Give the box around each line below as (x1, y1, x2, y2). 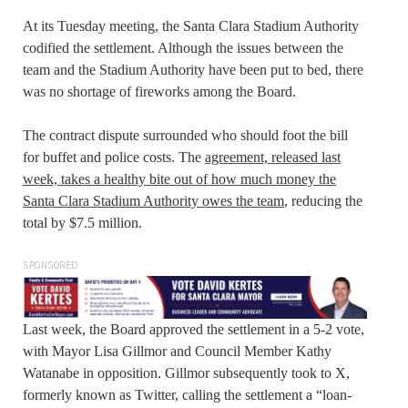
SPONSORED (23, 260, 78, 270)
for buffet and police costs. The (23, 148, 205, 165)
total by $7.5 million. (23, 214, 142, 230)
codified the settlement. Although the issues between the (23, 39, 343, 56)
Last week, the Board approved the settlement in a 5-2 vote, (23, 321, 364, 337)
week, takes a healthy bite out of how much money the (23, 170, 336, 187)
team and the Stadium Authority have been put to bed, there (23, 61, 363, 77)
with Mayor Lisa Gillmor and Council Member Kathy (23, 342, 331, 359)
